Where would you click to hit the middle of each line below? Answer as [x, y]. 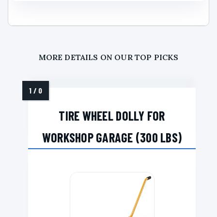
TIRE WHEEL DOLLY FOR [112, 115]
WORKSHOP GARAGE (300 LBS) [112, 137]
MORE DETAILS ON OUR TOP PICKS [108, 57]
